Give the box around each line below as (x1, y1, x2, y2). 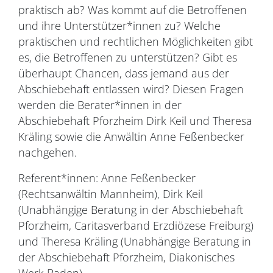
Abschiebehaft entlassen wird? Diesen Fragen (18, 82, 244, 96)
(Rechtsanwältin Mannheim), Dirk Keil (18, 186, 203, 201)
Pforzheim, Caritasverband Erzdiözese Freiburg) (18, 218, 253, 233)
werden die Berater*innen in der (18, 97, 182, 112)
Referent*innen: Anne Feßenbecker (18, 171, 196, 185)
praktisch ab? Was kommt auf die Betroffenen (18, 2, 247, 17)
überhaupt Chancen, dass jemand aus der (18, 66, 229, 80)
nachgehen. (18, 145, 77, 160)
